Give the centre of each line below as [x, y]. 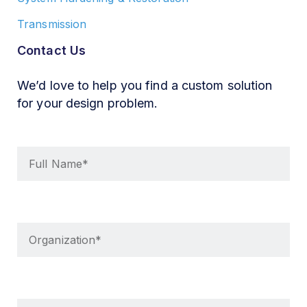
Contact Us [51, 50]
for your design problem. [88, 103]
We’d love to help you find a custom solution [145, 85]
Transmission [52, 24]
